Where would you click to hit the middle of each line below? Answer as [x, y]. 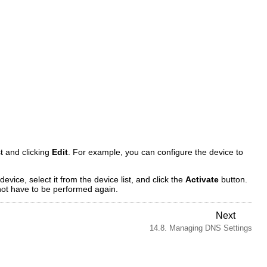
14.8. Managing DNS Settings [201, 228]
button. [233, 179]
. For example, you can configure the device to [156, 152]
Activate [202, 179]
